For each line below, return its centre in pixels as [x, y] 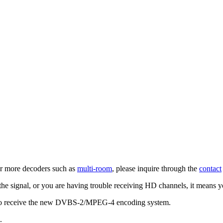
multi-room [95, 168]
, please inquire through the [156, 168]
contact [210, 168]
